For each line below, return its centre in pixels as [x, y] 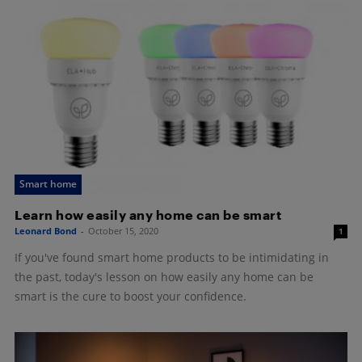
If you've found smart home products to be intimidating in [172, 257]
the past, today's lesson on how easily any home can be [164, 276]
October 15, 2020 [123, 230]
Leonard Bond [46, 230]
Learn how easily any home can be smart [148, 214]
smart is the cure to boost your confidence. [130, 296]
